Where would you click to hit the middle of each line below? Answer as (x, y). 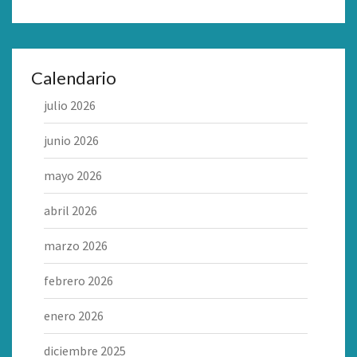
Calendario (74, 78)
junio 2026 (71, 141)
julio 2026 (70, 106)
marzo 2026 (76, 246)
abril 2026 (71, 211)
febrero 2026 (78, 281)
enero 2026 (74, 316)
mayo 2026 (73, 176)
